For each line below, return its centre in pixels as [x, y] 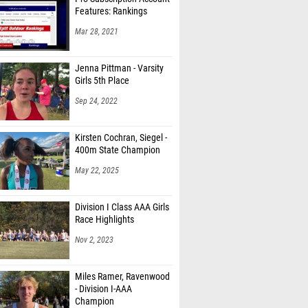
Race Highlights [104, 220]
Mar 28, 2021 [97, 32]
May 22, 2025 [97, 170]
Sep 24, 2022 [96, 101]
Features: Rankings [111, 11]
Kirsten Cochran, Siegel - [121, 138]
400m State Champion [118, 150]
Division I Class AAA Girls [122, 207]
